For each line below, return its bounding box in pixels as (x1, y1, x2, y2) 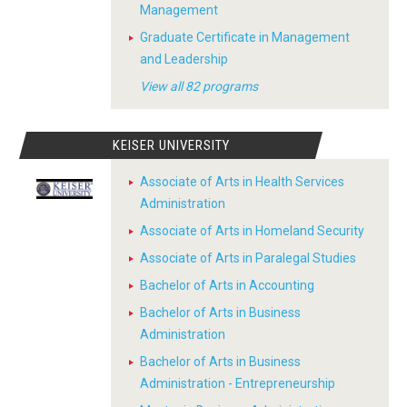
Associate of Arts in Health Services (140, 174, 344, 189)
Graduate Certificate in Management (140, 30, 350, 45)
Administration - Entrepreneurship (140, 376, 335, 391)
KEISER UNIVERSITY (112, 137, 230, 154)
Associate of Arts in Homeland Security (140, 223, 364, 238)
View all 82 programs (140, 79, 258, 94)
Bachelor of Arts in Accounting (140, 278, 314, 293)
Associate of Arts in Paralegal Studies (140, 251, 356, 265)
